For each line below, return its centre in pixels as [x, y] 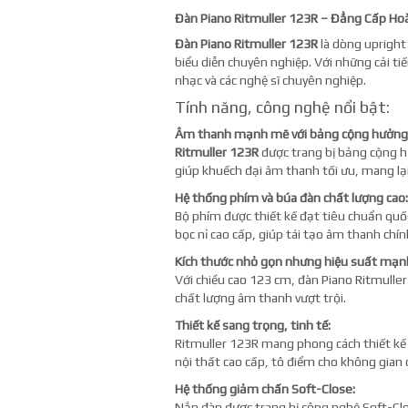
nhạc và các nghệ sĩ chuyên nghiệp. [270, 80]
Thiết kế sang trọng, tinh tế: [253, 325]
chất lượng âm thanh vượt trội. [260, 298]
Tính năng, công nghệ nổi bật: [282, 107]
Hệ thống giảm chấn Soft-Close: [265, 389]
